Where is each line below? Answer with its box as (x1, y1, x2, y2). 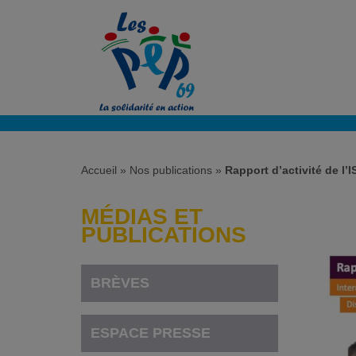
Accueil (81, 164, 117, 177)
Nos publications (130, 164, 212, 177)
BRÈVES (91, 274, 150, 291)
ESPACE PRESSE (91, 324, 211, 341)
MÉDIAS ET (81, 203, 203, 229)
